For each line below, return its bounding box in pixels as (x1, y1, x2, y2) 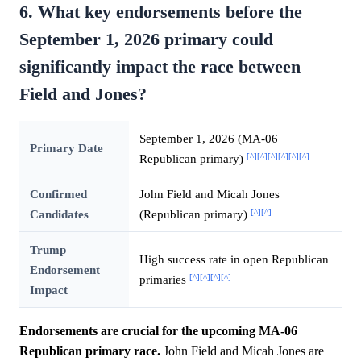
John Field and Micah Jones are (160, 344, 324, 359)
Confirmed (29, 187, 87, 201)
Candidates (29, 207, 89, 222)
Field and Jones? (19, 85, 147, 105)
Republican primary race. (19, 344, 160, 359)
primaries (139, 272, 189, 287)
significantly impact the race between (19, 57, 301, 77)
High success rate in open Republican (139, 252, 329, 267)
